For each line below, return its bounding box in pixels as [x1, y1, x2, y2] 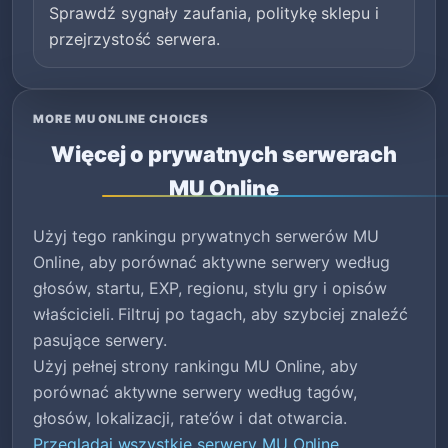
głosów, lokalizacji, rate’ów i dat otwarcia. [33, 407, 348, 428]
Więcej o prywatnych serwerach [51, 140, 397, 167]
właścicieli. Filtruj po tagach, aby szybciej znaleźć [33, 303, 408, 324]
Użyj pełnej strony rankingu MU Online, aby [33, 355, 359, 376]
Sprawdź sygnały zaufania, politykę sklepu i [49, 2, 380, 23]
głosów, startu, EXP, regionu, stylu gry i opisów [33, 277, 387, 298]
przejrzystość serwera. [49, 28, 221, 49]
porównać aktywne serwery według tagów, [33, 381, 358, 402]
